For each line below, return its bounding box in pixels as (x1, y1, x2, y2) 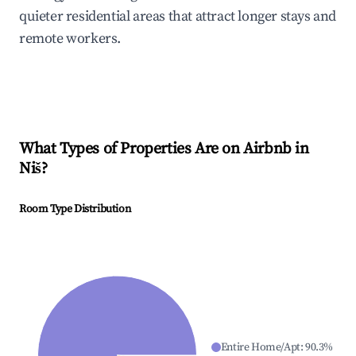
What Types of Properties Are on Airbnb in (19, 139, 309, 160)
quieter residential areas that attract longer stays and (19, 7, 337, 26)
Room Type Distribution (19, 202, 131, 217)
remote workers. (19, 29, 121, 48)
